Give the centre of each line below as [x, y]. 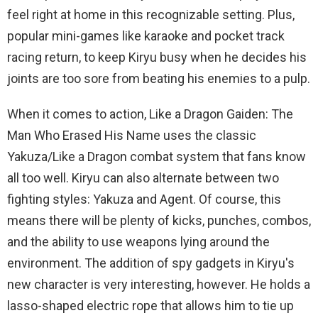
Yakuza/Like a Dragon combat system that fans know [157, 156]
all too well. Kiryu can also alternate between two [143, 177]
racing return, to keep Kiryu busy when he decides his [157, 57]
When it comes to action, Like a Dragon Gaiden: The [150, 114]
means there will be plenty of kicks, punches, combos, [159, 220]
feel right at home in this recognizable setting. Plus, [151, 14]
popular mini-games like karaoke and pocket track [146, 35]
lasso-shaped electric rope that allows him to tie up [150, 305]
